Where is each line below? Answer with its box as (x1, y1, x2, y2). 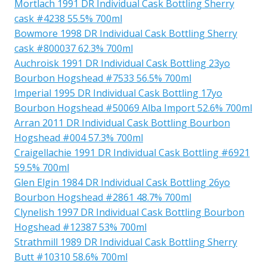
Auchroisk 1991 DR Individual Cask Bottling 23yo (14, 56, 230, 70)
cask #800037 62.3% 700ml (14, 41, 133, 55)
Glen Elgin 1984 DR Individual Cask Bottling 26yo (14, 175, 230, 189)
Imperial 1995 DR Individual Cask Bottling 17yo (14, 86, 222, 100)
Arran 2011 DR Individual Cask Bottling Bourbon (14, 116, 230, 129)
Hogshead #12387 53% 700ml (14, 220, 147, 234)
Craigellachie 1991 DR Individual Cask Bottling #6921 (14, 145, 250, 159)
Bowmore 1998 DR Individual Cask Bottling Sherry (14, 26, 237, 40)
